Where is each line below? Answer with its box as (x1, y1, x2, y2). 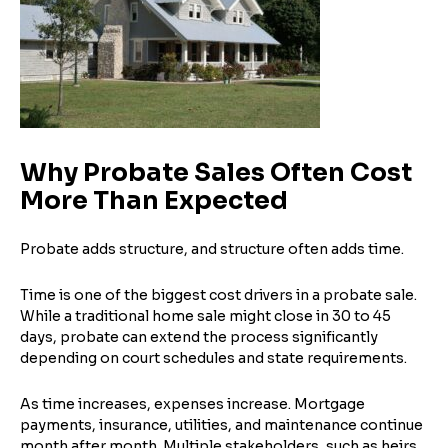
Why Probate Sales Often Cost (20, 156, 412, 188)
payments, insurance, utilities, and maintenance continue (20, 415, 423, 434)
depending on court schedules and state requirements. (20, 348, 407, 367)
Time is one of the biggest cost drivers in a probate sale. (20, 285, 417, 304)
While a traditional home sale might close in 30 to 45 (20, 306, 391, 325)
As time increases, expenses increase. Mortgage (20, 394, 365, 413)
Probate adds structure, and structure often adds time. (20, 239, 404, 258)
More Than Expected (20, 184, 288, 216)
